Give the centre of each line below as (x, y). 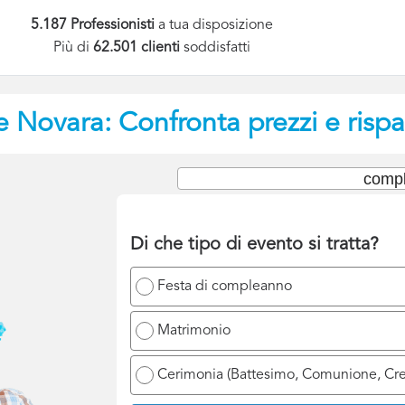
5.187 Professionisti (93, 25)
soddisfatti (217, 48)
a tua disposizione (214, 25)
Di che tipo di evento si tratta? (254, 245)
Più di (74, 48)
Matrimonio (194, 330)
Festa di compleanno (225, 286)
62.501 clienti (139, 48)
